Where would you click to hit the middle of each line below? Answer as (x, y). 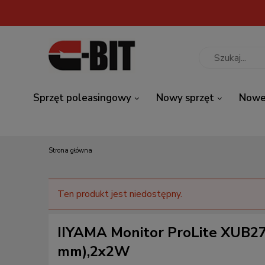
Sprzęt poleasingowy (82, 98)
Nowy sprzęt (185, 98)
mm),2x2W (94, 251)
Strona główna (70, 151)
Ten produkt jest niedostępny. (120, 194)
